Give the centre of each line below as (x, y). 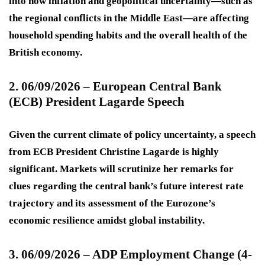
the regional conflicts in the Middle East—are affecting (129, 18)
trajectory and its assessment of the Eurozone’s (112, 203)
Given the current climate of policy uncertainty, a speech (132, 135)
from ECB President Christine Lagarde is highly (114, 152)
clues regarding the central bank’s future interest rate (126, 186)
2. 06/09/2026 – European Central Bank (115, 87)
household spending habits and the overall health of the (128, 35)
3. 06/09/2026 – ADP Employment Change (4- (130, 255)
